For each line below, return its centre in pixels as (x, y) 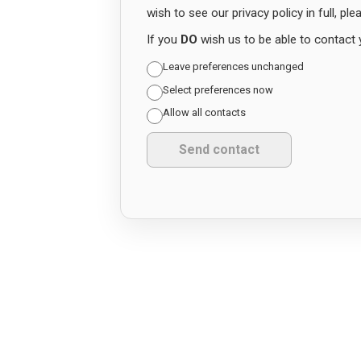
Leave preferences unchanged (233, 66)
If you (163, 39)
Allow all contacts (204, 113)
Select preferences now (218, 89)
